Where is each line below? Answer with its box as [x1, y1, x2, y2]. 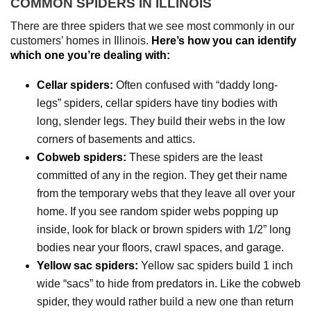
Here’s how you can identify [151, 34, 296, 47]
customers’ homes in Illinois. [10, 34, 151, 47]
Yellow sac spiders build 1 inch [137, 259, 293, 271]
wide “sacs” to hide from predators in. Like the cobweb [36, 277, 301, 289]
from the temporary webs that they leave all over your [36, 187, 295, 199]
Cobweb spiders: [36, 151, 126, 163]
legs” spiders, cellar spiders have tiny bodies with [36, 96, 278, 109]
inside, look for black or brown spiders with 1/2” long [36, 223, 291, 235]
